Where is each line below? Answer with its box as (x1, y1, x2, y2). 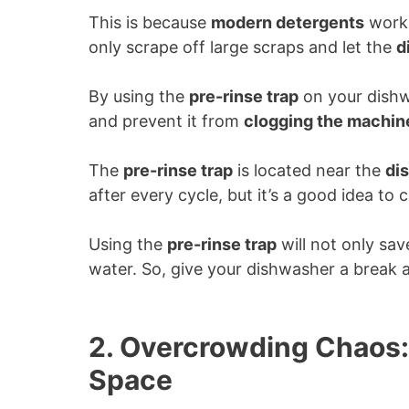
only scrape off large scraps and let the (89, 37, 396, 57)
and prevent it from (89, 111, 244, 131)
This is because (89, 13, 211, 32)
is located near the (233, 161, 385, 180)
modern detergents (211, 13, 364, 32)
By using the (89, 87, 189, 106)
